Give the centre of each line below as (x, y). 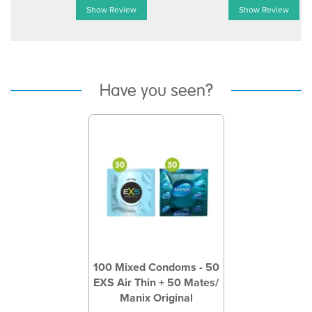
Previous (87, 113)
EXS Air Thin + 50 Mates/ (156, 282)
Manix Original (156, 298)
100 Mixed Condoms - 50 (156, 267)
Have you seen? (156, 91)
